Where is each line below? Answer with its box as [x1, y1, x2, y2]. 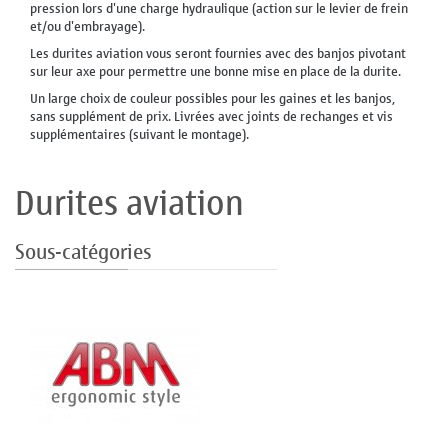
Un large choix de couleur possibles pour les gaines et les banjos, [30, 87, 395, 111]
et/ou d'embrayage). [30, 15, 145, 39]
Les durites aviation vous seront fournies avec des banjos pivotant [30, 42, 406, 66]
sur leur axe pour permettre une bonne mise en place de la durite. [30, 60, 401, 84]
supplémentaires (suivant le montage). [30, 123, 249, 147]
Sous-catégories [15, 235, 151, 271]
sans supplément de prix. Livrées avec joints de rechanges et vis [30, 105, 393, 129]
